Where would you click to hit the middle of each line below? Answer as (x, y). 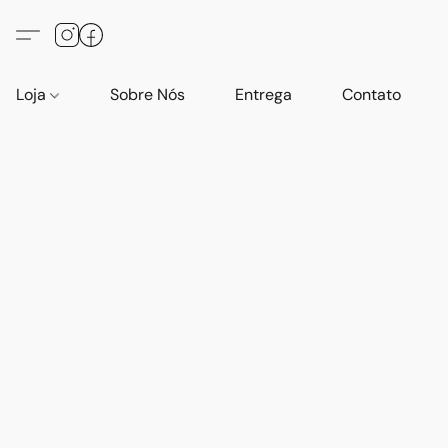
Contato (372, 94)
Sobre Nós (148, 94)
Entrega (264, 94)
